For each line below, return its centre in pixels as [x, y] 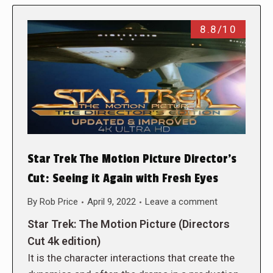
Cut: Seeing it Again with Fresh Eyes [123, 179]
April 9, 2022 [112, 202]
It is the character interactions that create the [131, 258]
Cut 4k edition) [64, 241]
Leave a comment [181, 202]
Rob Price [59, 202]
